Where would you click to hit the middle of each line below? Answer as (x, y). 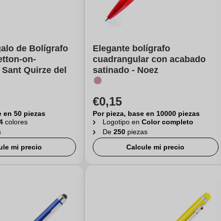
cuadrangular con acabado (149, 59)
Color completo (167, 122)
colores (16, 122)
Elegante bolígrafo (131, 48)
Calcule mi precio (156, 147)
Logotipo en (122, 122)
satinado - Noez (125, 70)
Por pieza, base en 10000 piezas (146, 113)
